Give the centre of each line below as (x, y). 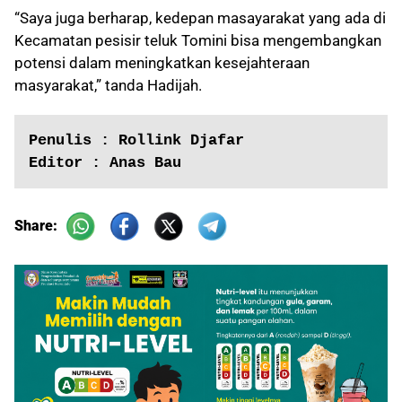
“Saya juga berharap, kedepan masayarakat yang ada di (200, 18)
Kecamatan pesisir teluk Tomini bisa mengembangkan (198, 41)
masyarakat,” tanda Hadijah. (108, 86)
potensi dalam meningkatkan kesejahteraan (162, 63)
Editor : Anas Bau (105, 163)
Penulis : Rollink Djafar (136, 141)
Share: (38, 226)
